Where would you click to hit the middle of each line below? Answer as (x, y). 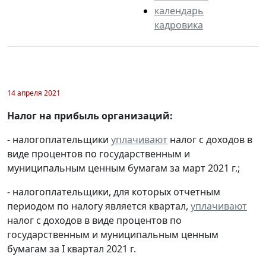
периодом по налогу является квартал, (99, 206)
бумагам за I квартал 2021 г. (72, 249)
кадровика (179, 25)
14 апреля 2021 (34, 93)
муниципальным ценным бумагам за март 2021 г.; (123, 168)
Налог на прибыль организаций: (90, 116)
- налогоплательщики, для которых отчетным (114, 192)
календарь (179, 11)
